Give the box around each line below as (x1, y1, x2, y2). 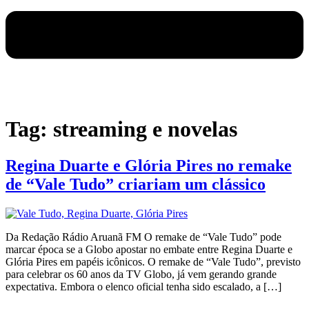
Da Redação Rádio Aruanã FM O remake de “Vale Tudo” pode (6, 231, 281, 243)
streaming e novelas (53, 116, 237, 141)
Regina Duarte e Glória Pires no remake (6, 157, 292, 175)
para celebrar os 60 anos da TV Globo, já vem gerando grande (6, 268, 277, 281)
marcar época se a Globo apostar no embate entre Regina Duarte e (6, 243, 292, 256)
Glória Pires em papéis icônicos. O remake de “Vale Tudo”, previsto (6, 256, 301, 268)
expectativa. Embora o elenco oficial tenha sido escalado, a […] (6, 281, 281, 293)
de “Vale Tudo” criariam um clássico (6, 175, 266, 194)
